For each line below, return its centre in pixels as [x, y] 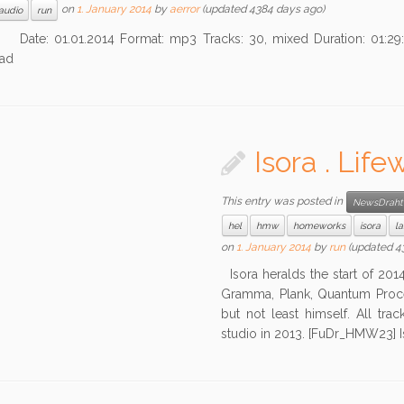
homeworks [320, 225]
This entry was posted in [284, 202]
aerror [184, 9]
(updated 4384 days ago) [262, 9]
